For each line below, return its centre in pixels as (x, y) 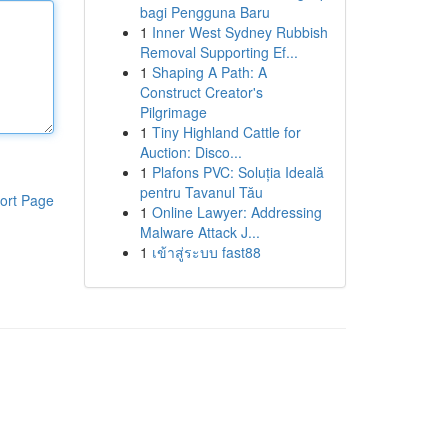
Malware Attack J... (199, 232)
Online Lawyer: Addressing (236, 212)
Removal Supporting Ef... (218, 52)
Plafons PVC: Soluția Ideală (237, 172)
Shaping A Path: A (209, 72)
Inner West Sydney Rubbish (239, 32)
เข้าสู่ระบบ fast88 (206, 252)
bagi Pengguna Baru (204, 12)
